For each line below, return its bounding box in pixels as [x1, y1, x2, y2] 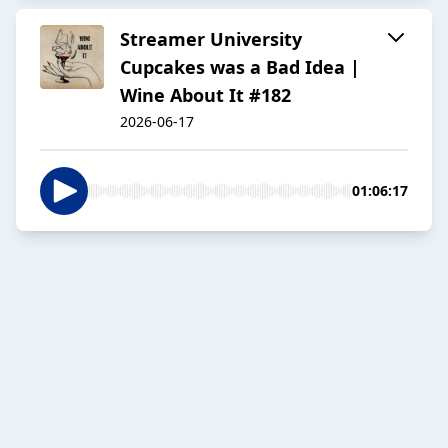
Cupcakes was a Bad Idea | [120, 55, 360, 80]
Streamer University [120, 27, 302, 52]
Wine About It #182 [120, 83, 291, 108]
